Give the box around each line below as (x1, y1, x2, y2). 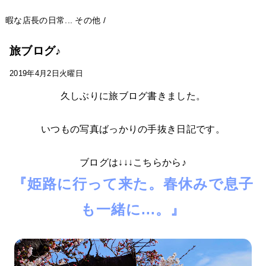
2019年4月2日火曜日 (9, 69, 83, 78)
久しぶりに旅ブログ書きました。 (60, 91, 206, 102)
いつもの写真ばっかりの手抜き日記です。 (40, 124, 226, 135)
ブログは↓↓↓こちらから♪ (79, 157, 187, 168)
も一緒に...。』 (81, 201, 185, 218)
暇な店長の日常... (5, 15, 73, 26)
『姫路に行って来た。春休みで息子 (12, 176, 254, 192)
